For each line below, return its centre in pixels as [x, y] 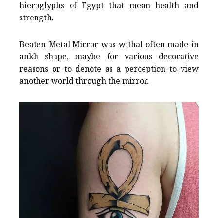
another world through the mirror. [84, 81]
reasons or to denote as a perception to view [109, 69]
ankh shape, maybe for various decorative [109, 57]
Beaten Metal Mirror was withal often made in [109, 45]
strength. [36, 18]
